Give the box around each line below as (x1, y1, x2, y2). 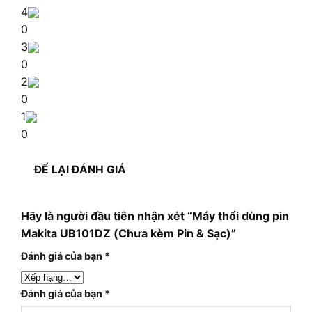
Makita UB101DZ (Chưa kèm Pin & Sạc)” (21, 226, 236, 241)
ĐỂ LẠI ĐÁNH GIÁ (34, 163, 127, 177)
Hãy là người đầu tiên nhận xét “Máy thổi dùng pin (21, 209, 289, 224)
